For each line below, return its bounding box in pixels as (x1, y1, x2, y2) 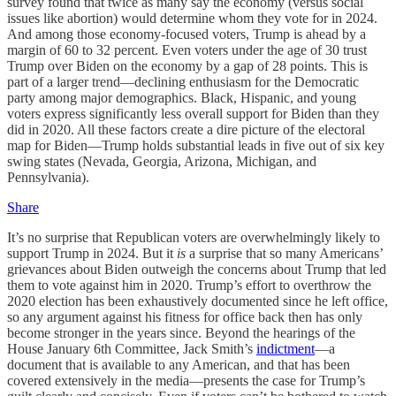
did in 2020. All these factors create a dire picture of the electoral (7, 122, 365, 137)
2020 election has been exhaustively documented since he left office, (7, 293, 388, 308)
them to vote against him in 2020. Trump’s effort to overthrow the (7, 278, 371, 293)
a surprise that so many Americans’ (186, 246, 383, 261)
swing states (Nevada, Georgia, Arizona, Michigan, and (7, 154, 316, 169)
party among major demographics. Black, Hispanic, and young (7, 90, 356, 105)
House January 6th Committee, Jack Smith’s (7, 341, 256, 356)
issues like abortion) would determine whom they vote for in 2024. (7, 11, 377, 26)
